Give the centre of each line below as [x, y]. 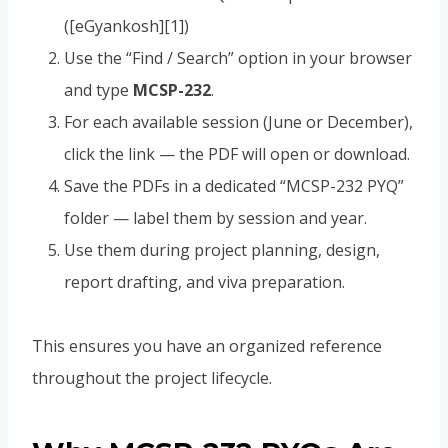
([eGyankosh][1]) [126, 26]
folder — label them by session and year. [215, 218]
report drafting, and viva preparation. [204, 282]
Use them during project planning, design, [222, 250]
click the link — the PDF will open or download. [237, 154]
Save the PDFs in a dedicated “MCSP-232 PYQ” [234, 186]
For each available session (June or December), [238, 122]
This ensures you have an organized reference [207, 346]
